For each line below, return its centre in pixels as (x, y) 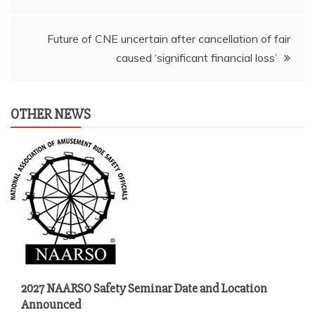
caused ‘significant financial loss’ (197, 57)
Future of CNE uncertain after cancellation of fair (169, 38)
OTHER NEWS (51, 114)
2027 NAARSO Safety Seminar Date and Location (144, 288)
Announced (51, 304)
